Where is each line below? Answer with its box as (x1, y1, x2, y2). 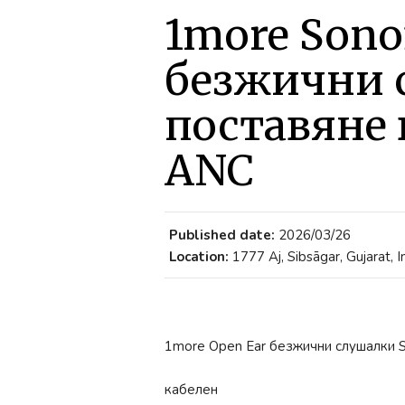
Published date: (169, 226, 275, 244)
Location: (169, 248, 229, 266)
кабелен (165, 381, 218, 399)
